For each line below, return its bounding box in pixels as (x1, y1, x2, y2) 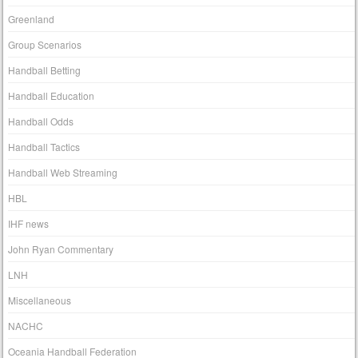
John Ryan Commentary (8, 241, 114, 256)
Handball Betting (8, 62, 82, 77)
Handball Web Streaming (8, 165, 118, 179)
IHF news (8, 216, 50, 230)
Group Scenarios (8, 37, 82, 51)
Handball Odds (8, 113, 74, 128)
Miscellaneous (8, 292, 72, 307)
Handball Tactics (8, 139, 81, 153)
